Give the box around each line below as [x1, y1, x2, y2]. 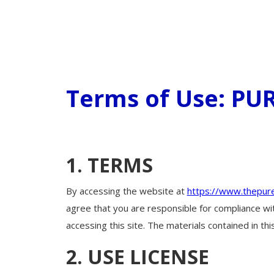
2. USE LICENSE [65, 243, 209, 270]
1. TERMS [65, 152, 153, 179]
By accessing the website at [65, 185, 187, 198]
